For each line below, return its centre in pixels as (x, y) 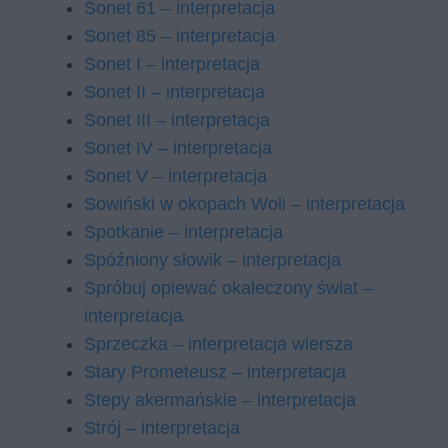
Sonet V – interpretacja (175, 176)
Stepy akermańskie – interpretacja (220, 400)
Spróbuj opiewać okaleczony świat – (228, 288)
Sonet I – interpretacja (172, 64)
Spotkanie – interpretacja (183, 232)
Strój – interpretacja (162, 428)
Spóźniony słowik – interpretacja (212, 260)
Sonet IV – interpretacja (178, 148)
